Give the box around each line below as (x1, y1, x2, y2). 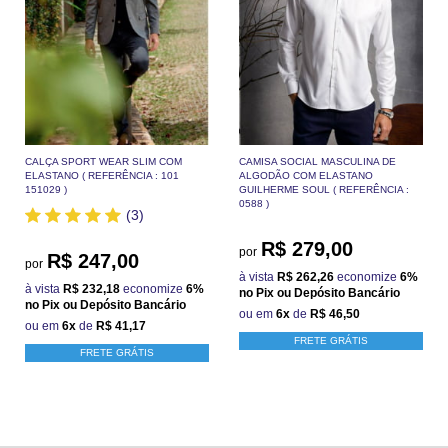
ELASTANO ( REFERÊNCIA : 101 (25, 169, 179, 181)
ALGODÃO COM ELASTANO (239, 169, 373, 181)
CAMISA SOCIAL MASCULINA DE (239, 155, 396, 167)
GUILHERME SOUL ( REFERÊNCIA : (239, 183, 409, 195)
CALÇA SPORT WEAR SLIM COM (25, 155, 182, 167)
